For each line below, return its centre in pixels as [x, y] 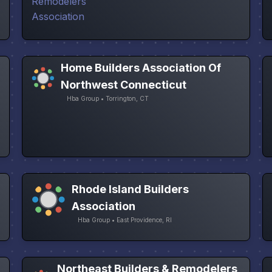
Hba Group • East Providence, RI [125, 220]
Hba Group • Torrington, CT [107, 99]
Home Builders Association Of [141, 68]
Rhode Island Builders [130, 189]
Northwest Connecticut [123, 85]
